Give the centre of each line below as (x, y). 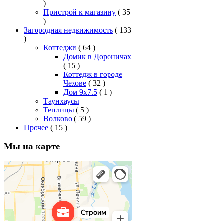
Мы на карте (32, 147)
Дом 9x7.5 (80, 92)
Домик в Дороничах (97, 56)
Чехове (75, 83)
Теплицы (59, 110)
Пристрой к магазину (80, 12)
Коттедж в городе (93, 74)
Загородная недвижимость (68, 30)
